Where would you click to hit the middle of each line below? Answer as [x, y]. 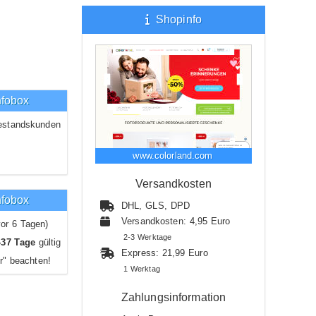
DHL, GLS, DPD [156, 206]
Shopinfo [177, 19]
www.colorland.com [173, 156]
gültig [48, 242]
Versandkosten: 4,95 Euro [176, 221]
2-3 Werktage [148, 237]
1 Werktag [142, 269]
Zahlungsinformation [174, 297]
